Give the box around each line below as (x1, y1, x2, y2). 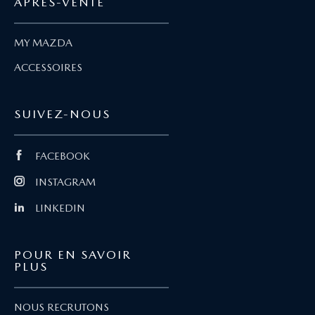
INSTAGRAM (35, 176, 96, 189)
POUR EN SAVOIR (14, 247, 131, 262)
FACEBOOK (35, 150, 90, 163)
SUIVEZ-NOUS (14, 107, 110, 122)
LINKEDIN (35, 202, 85, 215)
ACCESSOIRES (14, 61, 82, 75)
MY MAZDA (14, 37, 72, 50)
